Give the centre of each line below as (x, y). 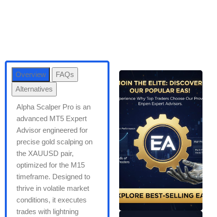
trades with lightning (47, 212)
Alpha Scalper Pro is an (54, 107)
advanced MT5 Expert (52, 119)
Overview (31, 75)
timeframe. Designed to (53, 177)
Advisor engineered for (52, 130)
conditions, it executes (52, 200)
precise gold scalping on (54, 142)
